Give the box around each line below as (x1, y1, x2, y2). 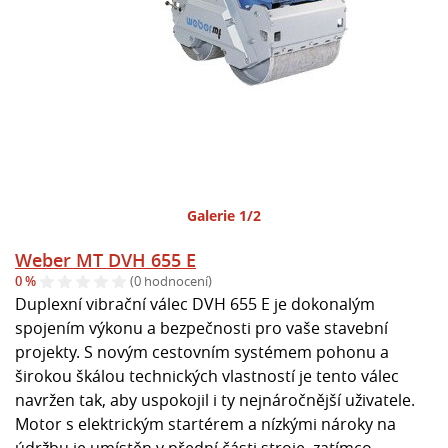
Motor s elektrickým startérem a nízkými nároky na (15, 412, 396, 435)
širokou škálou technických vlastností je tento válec (15, 364, 399, 387)
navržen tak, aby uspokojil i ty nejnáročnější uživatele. (15, 388, 415, 411)
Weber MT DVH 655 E (15, 247, 196, 272)
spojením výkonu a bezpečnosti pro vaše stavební (15, 316, 388, 339)
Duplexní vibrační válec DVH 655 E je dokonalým (15, 292, 375, 315)
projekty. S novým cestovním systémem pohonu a (15, 340, 389, 363)
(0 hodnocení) (130, 272, 212, 291)
